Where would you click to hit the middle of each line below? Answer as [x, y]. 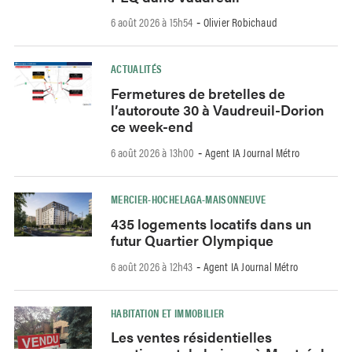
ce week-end [152, 126]
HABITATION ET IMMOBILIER [167, 312]
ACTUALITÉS [136, 69]
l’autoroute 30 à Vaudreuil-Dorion [217, 110]
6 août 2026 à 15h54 [152, 22]
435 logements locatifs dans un [211, 223]
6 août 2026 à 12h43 [152, 266]
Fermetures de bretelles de [198, 93]
